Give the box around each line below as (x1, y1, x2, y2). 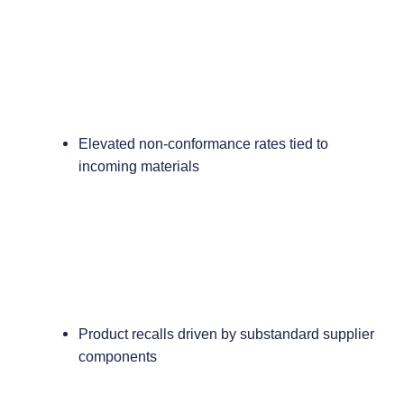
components (78, 348, 157, 365)
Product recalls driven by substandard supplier (78, 326, 374, 343)
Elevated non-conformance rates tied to (78, 134, 328, 151)
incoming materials (78, 157, 199, 174)
